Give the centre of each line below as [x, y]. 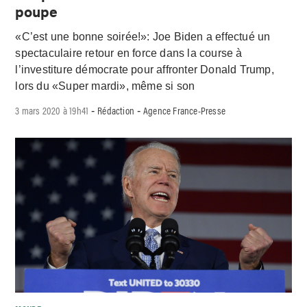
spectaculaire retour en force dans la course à [129, 53]
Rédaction [116, 110]
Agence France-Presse [185, 110]
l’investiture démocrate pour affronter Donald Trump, [145, 69]
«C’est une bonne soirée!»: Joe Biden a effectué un [143, 36]
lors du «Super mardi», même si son [105, 86]
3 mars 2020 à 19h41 [52, 110]
